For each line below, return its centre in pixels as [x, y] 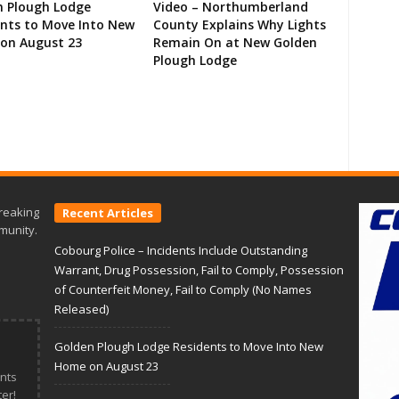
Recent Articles [108, 213]
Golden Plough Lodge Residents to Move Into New [189, 347]
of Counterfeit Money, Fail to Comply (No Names [183, 290]
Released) [81, 309]
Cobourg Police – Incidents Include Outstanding [181, 251]
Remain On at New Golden [235, 43]
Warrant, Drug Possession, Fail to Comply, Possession [199, 270]
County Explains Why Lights [240, 25]
